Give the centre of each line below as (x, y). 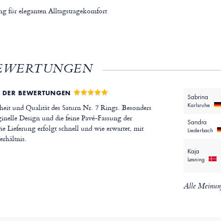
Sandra (197, 123)
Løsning (197, 160)
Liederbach (201, 130)
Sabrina (198, 97)
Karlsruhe (199, 105)
